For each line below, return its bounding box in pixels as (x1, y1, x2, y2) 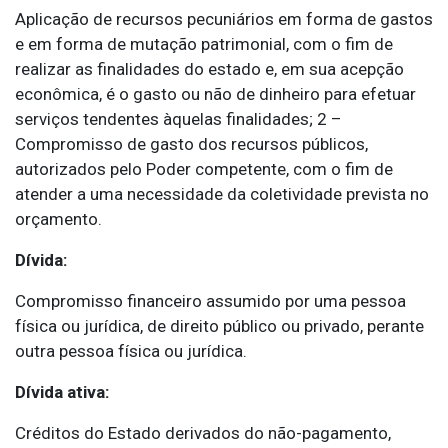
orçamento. (15, 209, 102, 230)
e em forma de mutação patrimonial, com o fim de (15, 34, 393, 55)
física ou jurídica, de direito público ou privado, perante (15, 316, 424, 337)
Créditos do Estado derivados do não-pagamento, (15, 423, 391, 444)
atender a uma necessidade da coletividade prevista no (15, 184, 429, 205)
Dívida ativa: (15, 382, 109, 403)
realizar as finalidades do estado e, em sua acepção (15, 59, 404, 80)
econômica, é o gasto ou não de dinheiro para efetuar (15, 84, 416, 105)
